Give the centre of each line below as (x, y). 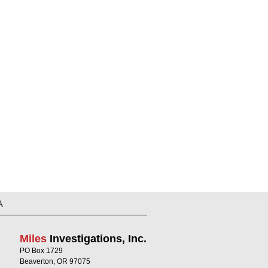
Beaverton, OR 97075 (55, 261)
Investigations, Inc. (97, 239)
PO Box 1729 (42, 251)
